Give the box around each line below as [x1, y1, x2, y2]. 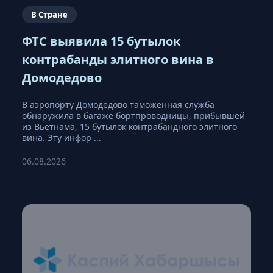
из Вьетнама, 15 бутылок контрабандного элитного [22, 120, 237, 132]
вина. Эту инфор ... [22, 131, 101, 143]
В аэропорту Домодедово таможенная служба [22, 98, 214, 110]
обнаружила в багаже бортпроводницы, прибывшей [22, 109, 245, 121]
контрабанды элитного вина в [22, 51, 214, 68]
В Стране [31, 9, 68, 20]
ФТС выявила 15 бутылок [22, 32, 180, 49]
